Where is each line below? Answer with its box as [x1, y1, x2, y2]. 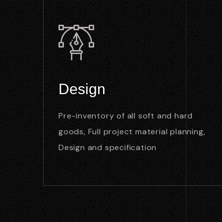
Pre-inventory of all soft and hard [58, 111, 193, 121]
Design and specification [58, 142, 157, 153]
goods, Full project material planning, [58, 126, 206, 137]
